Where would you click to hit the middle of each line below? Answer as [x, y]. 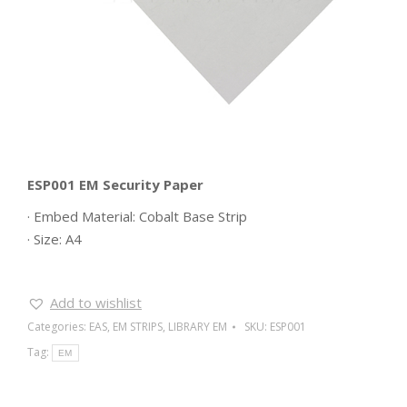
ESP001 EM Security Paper [115, 184]
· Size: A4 [55, 239]
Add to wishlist [96, 303]
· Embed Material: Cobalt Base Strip [137, 216]
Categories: [58, 327]
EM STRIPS [138, 327]
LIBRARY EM [198, 327]
